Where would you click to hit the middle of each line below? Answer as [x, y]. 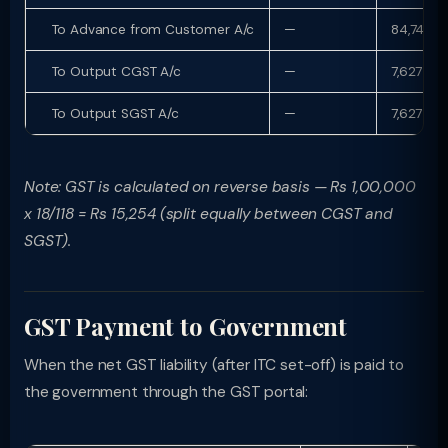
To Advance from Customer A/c [147, 29]
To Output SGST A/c [109, 113]
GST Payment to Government [186, 326]
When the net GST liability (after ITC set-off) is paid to [214, 365]
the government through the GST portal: [166, 392]
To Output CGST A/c [110, 71]
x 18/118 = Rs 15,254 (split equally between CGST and [208, 214]
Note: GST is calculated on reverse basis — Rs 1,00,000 [220, 187]
